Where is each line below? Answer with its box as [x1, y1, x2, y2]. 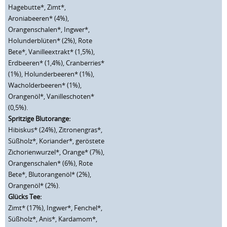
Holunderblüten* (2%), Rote [8, 36, 92, 45]
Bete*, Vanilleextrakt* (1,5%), [8, 47, 95, 56]
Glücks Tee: [8, 192, 42, 201]
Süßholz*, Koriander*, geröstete [8, 136, 104, 145]
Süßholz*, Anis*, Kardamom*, [8, 214, 97, 223]
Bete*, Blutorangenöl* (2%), [8, 170, 91, 179]
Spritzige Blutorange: [8, 114, 70, 123]
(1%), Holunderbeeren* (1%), [8, 69, 94, 79]
